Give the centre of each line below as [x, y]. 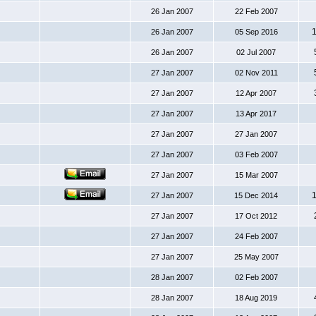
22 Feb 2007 [256, 11]
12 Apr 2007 [256, 93]
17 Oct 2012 [256, 216]
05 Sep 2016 [256, 32]
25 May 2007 [256, 257]
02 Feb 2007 [256, 277]
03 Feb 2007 [256, 154]
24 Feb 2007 [256, 236]
